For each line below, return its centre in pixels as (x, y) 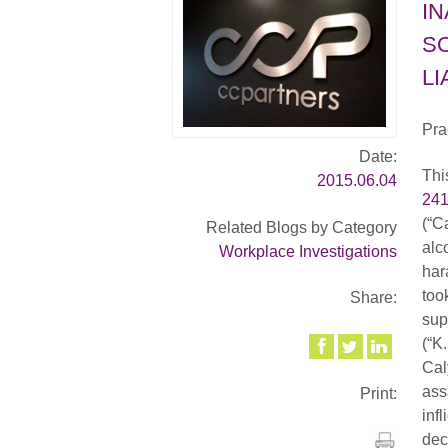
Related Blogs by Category (301, 227)
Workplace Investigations (308, 251)
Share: (373, 297)
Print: (378, 394)
